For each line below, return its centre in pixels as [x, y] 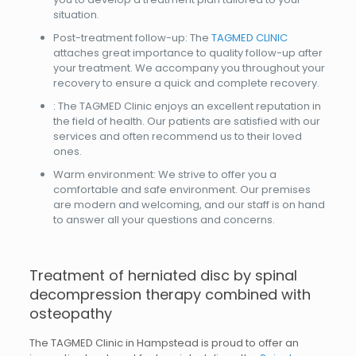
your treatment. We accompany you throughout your [189, 68]
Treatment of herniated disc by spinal [163, 275]
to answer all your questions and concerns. [164, 220]
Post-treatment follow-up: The [132, 38]
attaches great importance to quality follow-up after [188, 53]
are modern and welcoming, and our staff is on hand [189, 205]
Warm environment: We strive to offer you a [164, 174]
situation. [76, 15]
